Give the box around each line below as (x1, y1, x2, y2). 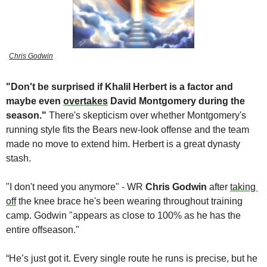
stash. (6, 153, 33, 164)
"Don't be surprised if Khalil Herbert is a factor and (6, 82, 233, 92)
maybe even (6, 96, 63, 107)
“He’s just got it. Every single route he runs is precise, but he (6, 253, 257, 264)
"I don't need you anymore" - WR (6, 182, 145, 193)
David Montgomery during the (108, 96, 245, 107)
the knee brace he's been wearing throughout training (16, 196, 243, 207)
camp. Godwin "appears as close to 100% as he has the (6, 210, 241, 221)
